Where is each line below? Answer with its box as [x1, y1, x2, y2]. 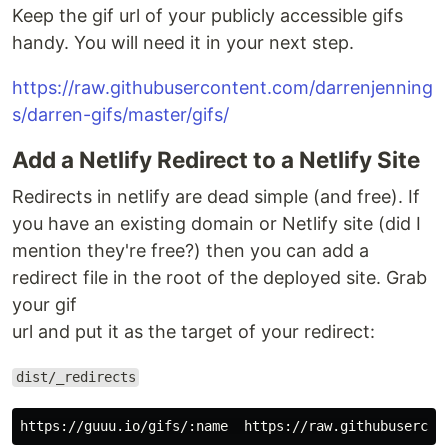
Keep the [12, 4, 92, 26]
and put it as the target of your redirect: [33, 320, 375, 342]
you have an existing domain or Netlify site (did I [12, 212, 421, 234]
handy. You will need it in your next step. [12, 31, 354, 53]
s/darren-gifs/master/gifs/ [12, 103, 229, 125]
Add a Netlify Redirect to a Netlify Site [12, 145, 420, 173]
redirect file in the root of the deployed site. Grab [12, 266, 427, 288]
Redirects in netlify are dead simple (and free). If [12, 185, 420, 207]
